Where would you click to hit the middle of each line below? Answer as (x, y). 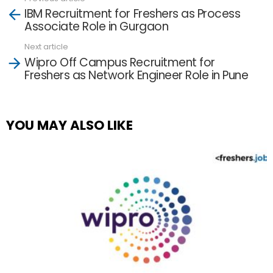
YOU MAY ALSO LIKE (69, 125)
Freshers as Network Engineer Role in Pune (136, 75)
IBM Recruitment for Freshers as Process (133, 14)
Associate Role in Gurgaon (97, 27)
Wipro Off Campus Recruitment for (120, 62)
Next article (46, 47)
